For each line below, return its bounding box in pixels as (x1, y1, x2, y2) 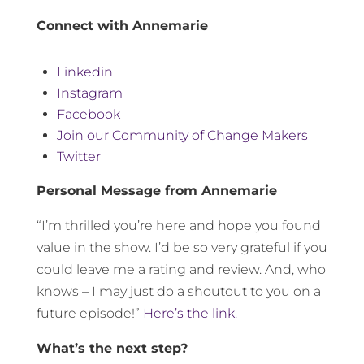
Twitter (56, 148, 101, 164)
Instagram (56, 84, 123, 101)
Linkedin (56, 63, 113, 80)
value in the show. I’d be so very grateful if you (36, 239, 327, 255)
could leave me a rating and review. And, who (36, 261, 326, 277)
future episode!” (36, 305, 143, 321)
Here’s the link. (142, 305, 237, 321)
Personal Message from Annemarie (36, 182, 277, 198)
